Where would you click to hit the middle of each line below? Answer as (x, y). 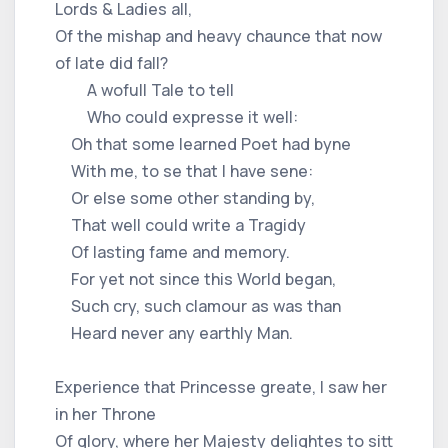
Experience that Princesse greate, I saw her (221, 386)
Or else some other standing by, (185, 197)
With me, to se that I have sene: (184, 170)
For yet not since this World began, (195, 278)
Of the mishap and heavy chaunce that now (218, 35)
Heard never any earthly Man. (174, 332)
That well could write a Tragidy (180, 224)
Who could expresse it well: (176, 116)
